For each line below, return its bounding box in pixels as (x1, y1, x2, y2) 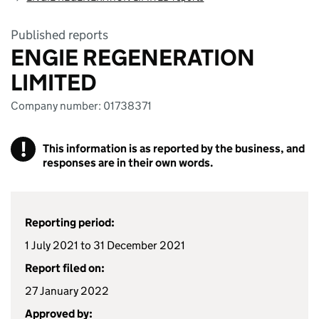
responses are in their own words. (43, 156, 213, 169)
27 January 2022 (25, 284, 109, 298)
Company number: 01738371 (11, 99, 152, 113)
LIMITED (11, 68, 97, 97)
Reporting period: (25, 216, 115, 229)
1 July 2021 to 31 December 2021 (25, 239, 185, 252)
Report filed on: (25, 261, 105, 275)
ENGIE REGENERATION (11, 43, 255, 72)
